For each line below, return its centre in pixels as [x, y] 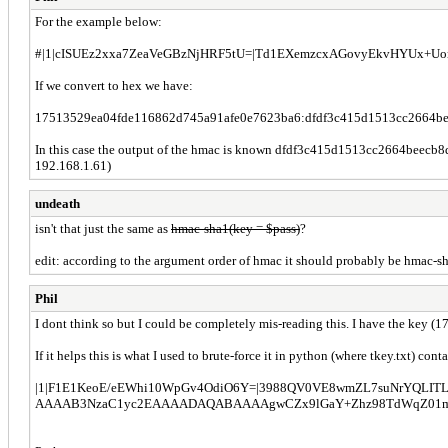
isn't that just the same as [103, 228]
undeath [57, 203]
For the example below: [98, 21]
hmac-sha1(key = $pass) [235, 228]
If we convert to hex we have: [114, 85]
